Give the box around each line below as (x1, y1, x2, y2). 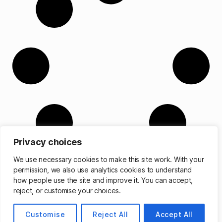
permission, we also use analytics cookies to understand (13, 166, 192, 174)
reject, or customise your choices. (13, 186, 121, 195)
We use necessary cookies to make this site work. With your (13, 155, 204, 164)
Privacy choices (13, 137, 82, 147)
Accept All (156, 210, 193, 219)
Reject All (93, 210, 128, 219)
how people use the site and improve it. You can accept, (13, 176, 193, 184)
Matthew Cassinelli (41, 210, 113, 220)
